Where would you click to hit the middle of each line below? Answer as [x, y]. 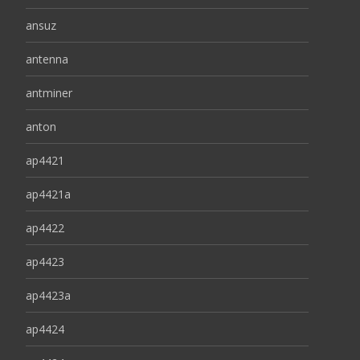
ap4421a [48, 194]
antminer [49, 93]
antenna [47, 59]
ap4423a [48, 295]
